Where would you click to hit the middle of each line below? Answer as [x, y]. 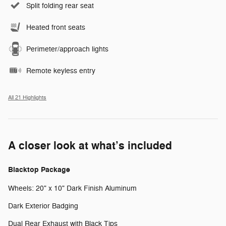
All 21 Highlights [27, 97]
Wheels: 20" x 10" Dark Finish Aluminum [72, 188]
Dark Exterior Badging [43, 206]
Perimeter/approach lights [67, 49]
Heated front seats [56, 27]
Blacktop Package [39, 169]
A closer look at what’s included [90, 146]
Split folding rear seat [60, 6]
